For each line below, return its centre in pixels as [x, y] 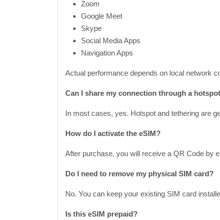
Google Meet [102, 16]
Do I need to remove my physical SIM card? [139, 174]
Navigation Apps [107, 53]
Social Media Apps [111, 41]
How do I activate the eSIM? [113, 133]
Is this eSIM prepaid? [101, 214]
